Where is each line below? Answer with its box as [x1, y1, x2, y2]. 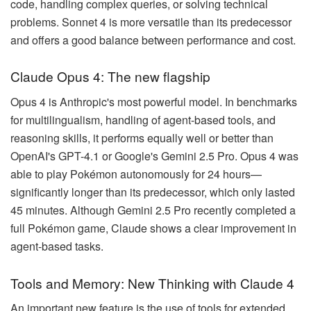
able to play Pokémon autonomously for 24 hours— [10, 166, 262, 183]
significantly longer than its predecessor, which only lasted [10, 184, 295, 201]
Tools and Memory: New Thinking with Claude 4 [10, 273, 294, 292]
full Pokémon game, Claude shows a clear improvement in [10, 220, 296, 237]
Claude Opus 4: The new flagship [10, 67, 210, 86]
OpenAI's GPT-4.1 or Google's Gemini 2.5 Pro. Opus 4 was [10, 148, 299, 165]
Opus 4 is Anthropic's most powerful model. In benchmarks [10, 94, 297, 110]
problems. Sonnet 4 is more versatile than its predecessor [10, 13, 292, 30]
